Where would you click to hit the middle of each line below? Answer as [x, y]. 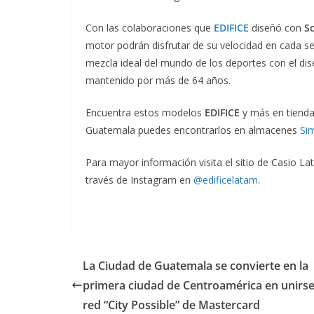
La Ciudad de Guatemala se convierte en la [196, 265]
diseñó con [277, 27]
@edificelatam [226, 179]
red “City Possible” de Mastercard [171, 305]
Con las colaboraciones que [150, 27]
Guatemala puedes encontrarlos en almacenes [193, 130]
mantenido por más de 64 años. [158, 80]
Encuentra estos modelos [145, 112]
